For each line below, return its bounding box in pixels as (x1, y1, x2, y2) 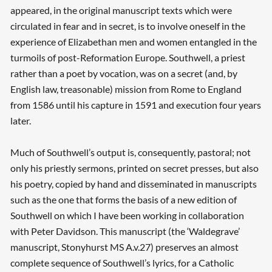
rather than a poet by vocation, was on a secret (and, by (10, 67, 237, 80)
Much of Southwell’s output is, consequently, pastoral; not (10, 146, 251, 158)
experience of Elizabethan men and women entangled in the (10, 36, 257, 48)
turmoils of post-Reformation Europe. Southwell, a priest (10, 52, 245, 64)
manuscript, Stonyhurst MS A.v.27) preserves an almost (10, 241, 239, 253)
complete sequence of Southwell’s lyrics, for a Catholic (10, 257, 234, 269)
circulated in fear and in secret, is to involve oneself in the (10, 20, 245, 32)
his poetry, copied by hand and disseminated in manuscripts (10, 178, 257, 190)
